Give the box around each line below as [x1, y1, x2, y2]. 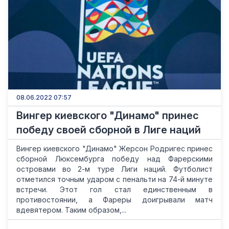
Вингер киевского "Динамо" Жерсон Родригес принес [16, 144, 213, 153]
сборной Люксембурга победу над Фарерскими [16, 154, 213, 163]
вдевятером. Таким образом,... [16, 205, 126, 214]
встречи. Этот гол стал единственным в [16, 185, 213, 194]
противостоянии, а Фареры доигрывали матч [16, 195, 213, 204]
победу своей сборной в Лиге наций [16, 124, 201, 136]
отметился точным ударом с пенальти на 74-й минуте [16, 175, 213, 184]
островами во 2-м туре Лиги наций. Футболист [16, 165, 213, 173]
